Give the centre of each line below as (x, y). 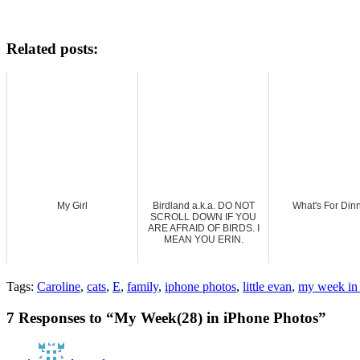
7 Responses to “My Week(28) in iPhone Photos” (166, 317)
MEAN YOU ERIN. (203, 240)
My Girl (72, 206)
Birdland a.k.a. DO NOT (203, 206)
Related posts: (52, 48)
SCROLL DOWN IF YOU (203, 217)
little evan (267, 287)
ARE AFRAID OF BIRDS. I (203, 229)
